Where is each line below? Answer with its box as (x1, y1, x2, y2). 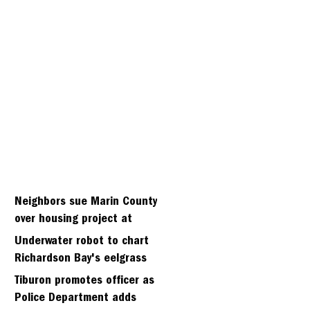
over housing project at (15, 214, 132, 225)
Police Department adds (15, 293, 136, 304)
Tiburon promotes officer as (15, 275, 154, 286)
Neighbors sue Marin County (15, 197, 157, 208)
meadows (15, 271, 60, 282)
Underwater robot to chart (15, 236, 149, 247)
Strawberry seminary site (15, 231, 140, 242)
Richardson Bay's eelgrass (15, 253, 147, 264)
